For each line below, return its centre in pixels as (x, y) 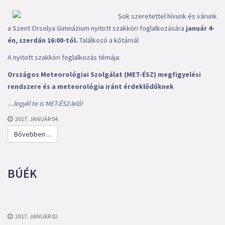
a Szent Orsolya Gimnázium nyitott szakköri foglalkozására (97, 28)
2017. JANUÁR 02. (37, 216)
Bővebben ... (33, 134)
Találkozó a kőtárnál (109, 40)
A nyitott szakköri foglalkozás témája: (64, 57)
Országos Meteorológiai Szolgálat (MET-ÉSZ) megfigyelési (104, 74)
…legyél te (24, 103)
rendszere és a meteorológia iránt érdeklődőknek (91, 86)
